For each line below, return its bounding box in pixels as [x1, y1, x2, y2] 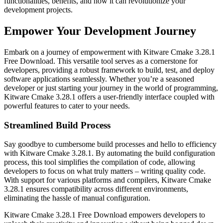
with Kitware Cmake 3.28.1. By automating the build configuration [4, 149, 215, 158]
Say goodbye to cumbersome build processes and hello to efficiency [4, 140, 217, 149]
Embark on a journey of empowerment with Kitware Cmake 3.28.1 [4, 47, 215, 56]
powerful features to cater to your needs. [4, 101, 130, 110]
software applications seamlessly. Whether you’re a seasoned [4, 74, 194, 83]
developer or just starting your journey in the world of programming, [4, 83, 218, 92]
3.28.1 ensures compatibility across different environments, [4, 185, 188, 194]
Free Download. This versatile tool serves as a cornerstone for [4, 56, 198, 65]
